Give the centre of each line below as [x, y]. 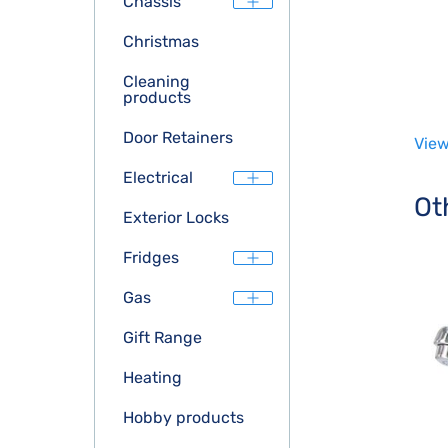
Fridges [151, 257]
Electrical [158, 177]
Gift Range [162, 337]
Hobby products [183, 417]
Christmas [161, 41]
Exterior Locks [176, 217]
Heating [152, 377]
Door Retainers [178, 137]
